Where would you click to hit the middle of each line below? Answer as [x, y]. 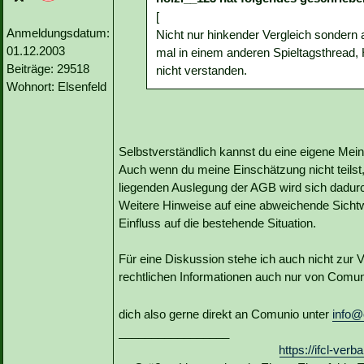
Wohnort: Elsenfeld [56, 87]
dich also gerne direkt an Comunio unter [225, 314]
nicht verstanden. [201, 71]
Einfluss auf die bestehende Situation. [217, 223]
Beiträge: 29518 [48, 69]
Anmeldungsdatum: [58, 33]
